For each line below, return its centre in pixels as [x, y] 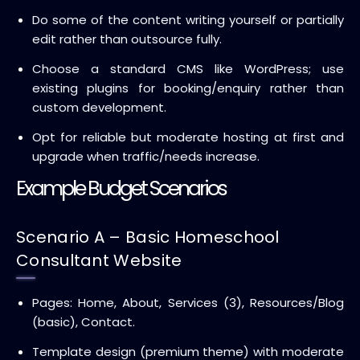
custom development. [99, 107]
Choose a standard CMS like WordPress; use [188, 68]
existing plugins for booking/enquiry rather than [188, 88]
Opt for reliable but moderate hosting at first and [188, 137]
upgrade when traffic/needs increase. [146, 156]
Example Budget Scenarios [121, 188]
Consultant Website [99, 260]
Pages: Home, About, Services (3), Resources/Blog [188, 302]
